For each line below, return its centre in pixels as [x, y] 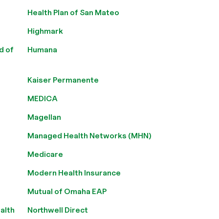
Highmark [45, 31]
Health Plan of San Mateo [73, 12]
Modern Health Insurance [74, 173]
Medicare [45, 154]
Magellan [44, 117]
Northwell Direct [58, 210]
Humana [42, 50]
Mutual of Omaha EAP [67, 191]
